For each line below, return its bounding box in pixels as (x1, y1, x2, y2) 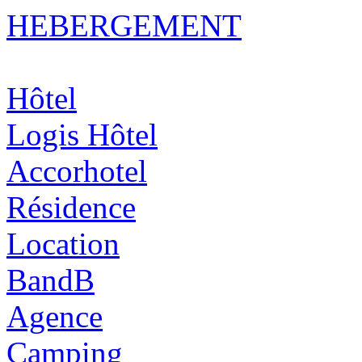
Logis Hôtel (6, 116, 158, 152)
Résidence (6, 189, 136, 225)
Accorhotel (6, 153, 147, 188)
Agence (6, 298, 103, 334)
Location (6, 225, 120, 261)
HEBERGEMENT (6, 7, 242, 43)
